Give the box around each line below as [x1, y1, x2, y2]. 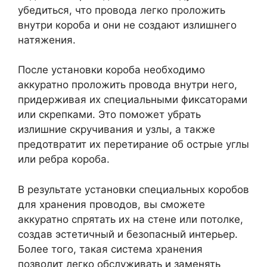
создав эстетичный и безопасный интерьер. [18, 228, 238, 240]
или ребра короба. [18, 153, 110, 165]
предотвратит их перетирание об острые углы [18, 138, 249, 150]
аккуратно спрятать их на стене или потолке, [18, 213, 243, 225]
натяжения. [18, 33, 76, 46]
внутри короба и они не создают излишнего [18, 18, 237, 31]
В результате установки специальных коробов [18, 183, 249, 195]
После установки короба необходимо [18, 64, 205, 76]
